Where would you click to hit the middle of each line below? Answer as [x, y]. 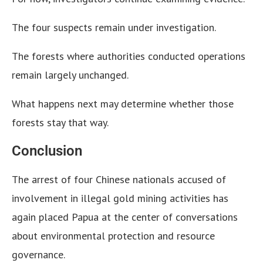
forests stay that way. [60, 123]
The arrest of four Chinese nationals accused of [119, 180]
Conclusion [47, 151]
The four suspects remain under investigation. [114, 28]
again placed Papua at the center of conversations [125, 217]
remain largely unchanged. [70, 75]
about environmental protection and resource [113, 236]
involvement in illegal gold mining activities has [120, 198]
